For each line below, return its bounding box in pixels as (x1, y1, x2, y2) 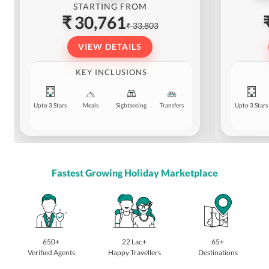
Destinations (198, 248, 238, 258)
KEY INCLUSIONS (75, 67, 147, 77)
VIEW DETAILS (78, 41, 142, 52)
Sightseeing (116, 101, 147, 109)
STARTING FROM (73, 1, 147, 12)
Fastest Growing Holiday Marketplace (51, 167, 218, 179)
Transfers (160, 101, 184, 109)
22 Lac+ (122, 237, 147, 247)
